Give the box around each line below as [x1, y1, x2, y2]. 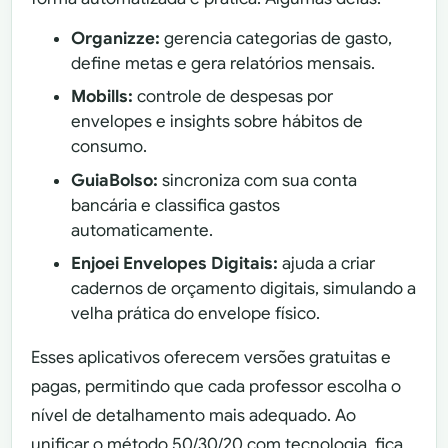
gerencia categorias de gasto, [160, 27, 393, 49]
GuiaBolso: [71, 169, 159, 191]
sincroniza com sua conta [158, 169, 358, 191]
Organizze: [71, 27, 161, 49]
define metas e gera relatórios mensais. [71, 52, 376, 74]
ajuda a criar [278, 253, 376, 275]
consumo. [71, 136, 148, 158]
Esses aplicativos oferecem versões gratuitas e [31, 347, 392, 369]
